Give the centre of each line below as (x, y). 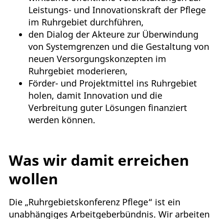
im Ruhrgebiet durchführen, (86, 22)
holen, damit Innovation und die (95, 96)
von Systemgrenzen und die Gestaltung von (119, 47)
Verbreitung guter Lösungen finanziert (108, 108)
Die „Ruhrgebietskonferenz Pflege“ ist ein (95, 202)
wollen (33, 179)
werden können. (62, 120)
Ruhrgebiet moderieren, (78, 71)
